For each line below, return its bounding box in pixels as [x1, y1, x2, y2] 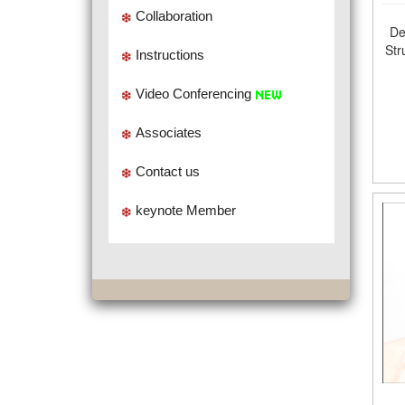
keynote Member [135, 202, 236, 218]
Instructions [135, 47, 204, 62]
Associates [135, 125, 202, 140]
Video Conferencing [135, 86, 251, 101]
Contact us [135, 164, 200, 179]
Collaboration [135, 8, 212, 24]
